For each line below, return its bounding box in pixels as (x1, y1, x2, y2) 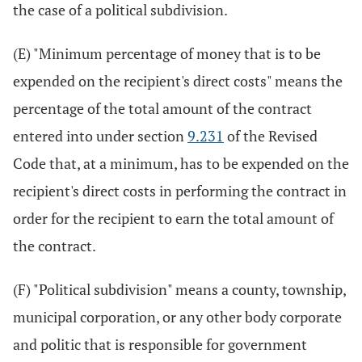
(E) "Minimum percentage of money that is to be (13, 44, 321, 63)
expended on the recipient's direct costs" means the (13, 71, 343, 90)
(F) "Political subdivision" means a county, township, (13, 280, 346, 299)
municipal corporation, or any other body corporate (13, 307, 342, 326)
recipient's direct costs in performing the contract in (13, 181, 347, 200)
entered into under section (13, 126, 187, 145)
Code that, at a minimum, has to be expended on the (13, 154, 349, 173)
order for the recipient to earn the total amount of (13, 208, 334, 228)
